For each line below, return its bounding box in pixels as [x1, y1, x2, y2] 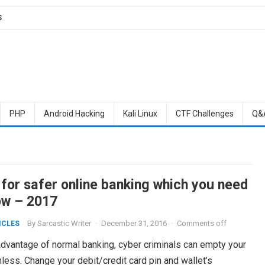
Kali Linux [122, 109, 157, 118]
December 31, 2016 [101, 219, 167, 228]
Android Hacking [43, 109, 105, 118]
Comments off [176, 219, 227, 228]
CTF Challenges [175, 109, 234, 118]
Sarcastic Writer [37, 219, 91, 228]
